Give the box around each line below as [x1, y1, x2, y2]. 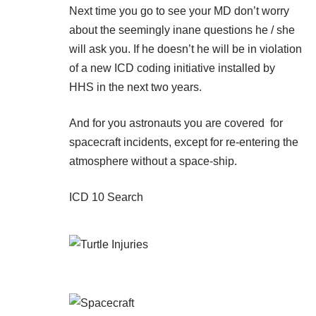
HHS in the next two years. [69, 81, 202, 94]
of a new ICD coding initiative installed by [69, 62, 275, 75]
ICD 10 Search [69, 191, 143, 204]
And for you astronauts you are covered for [69, 117, 283, 130]
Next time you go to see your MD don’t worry [69, 5, 289, 18]
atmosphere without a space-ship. [69, 155, 237, 168]
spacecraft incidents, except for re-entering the [69, 136, 298, 149]
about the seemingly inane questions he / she [69, 24, 295, 37]
